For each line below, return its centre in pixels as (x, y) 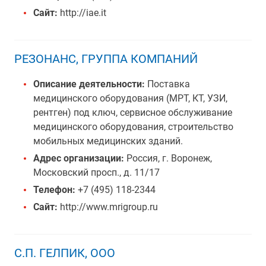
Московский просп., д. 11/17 (96, 172)
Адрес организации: (80, 158)
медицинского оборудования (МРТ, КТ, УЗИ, (130, 98)
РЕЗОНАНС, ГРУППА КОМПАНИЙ (106, 59)
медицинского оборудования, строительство (133, 127)
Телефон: (54, 190)
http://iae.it (82, 13)
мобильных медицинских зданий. (108, 141)
